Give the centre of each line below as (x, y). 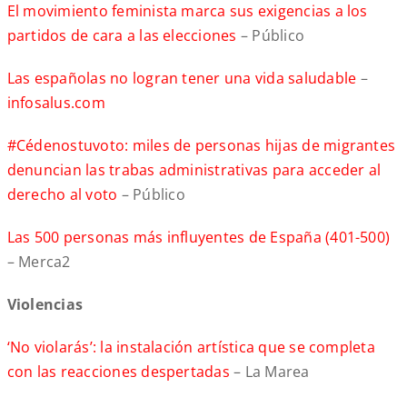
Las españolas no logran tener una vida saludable (184, 79)
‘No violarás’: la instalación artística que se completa (191, 347)
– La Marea (272, 372)
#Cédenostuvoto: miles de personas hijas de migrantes (201, 146)
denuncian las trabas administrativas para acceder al (194, 170)
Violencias (45, 305)
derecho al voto (62, 195)
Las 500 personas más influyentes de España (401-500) (199, 238)
